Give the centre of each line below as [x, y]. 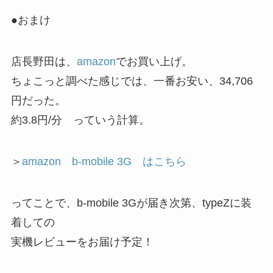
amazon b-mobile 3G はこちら [104, 161]
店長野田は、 [44, 61]
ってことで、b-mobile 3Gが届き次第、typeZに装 [131, 203]
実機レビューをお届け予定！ [82, 242]
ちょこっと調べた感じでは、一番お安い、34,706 [132, 81]
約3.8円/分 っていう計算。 [80, 120]
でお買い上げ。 [154, 61]
